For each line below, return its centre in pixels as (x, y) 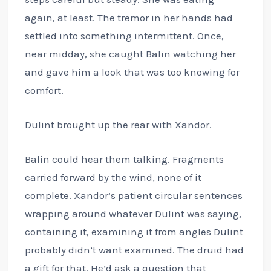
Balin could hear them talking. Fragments (124, 159)
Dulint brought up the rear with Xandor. (118, 124)
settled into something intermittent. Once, (124, 35)
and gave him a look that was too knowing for (132, 72)
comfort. (44, 90)
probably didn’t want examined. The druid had (134, 250)
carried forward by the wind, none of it (113, 178)
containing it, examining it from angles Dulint (134, 232)
